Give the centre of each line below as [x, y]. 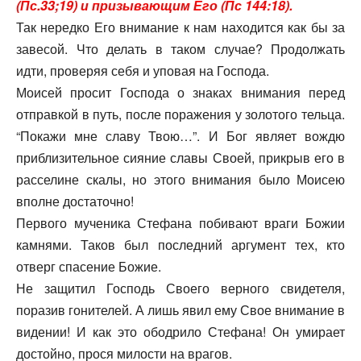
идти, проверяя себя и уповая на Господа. [143, 71]
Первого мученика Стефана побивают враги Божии [180, 223]
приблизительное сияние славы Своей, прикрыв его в [180, 158]
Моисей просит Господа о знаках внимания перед [180, 93]
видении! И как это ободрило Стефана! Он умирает [180, 332]
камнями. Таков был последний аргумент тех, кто [180, 245]
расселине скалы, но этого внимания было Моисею [180, 180]
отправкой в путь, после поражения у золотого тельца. [180, 114]
